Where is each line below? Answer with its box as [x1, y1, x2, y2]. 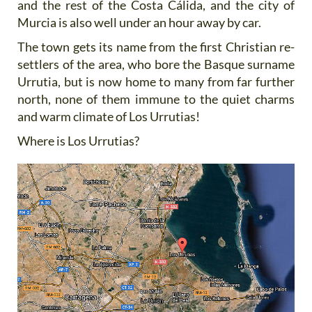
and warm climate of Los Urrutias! [17, 109, 200, 124]
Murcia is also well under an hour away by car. [17, 15, 263, 30]
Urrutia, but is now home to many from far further [17, 74, 295, 89]
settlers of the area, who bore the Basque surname [17, 56, 295, 72]
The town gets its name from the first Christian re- [17, 39, 295, 54]
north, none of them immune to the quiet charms [17, 91, 295, 107]
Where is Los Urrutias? [17, 133, 139, 148]
